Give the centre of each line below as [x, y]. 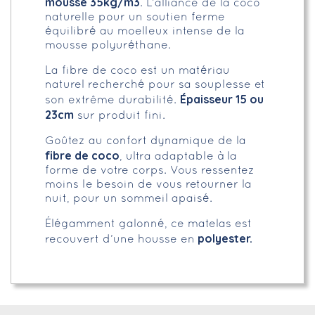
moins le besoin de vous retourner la [148, 185]
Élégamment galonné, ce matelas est [148, 225]
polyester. [224, 239]
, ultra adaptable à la [178, 157]
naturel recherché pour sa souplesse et [155, 85]
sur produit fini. [120, 116]
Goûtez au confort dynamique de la [146, 142]
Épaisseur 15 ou [222, 99]
